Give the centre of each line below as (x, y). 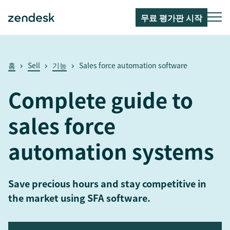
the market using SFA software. (79, 198)
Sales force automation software (133, 65)
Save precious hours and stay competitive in (107, 184)
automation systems (111, 151)
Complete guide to (101, 100)
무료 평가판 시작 (171, 17)
